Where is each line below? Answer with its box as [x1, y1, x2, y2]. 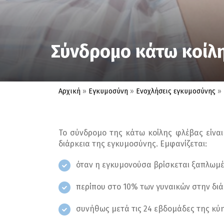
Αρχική [58, 86, 80, 95]
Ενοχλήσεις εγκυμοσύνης [136, 86, 215, 95]
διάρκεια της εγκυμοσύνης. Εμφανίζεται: [58, 138, 207, 148]
